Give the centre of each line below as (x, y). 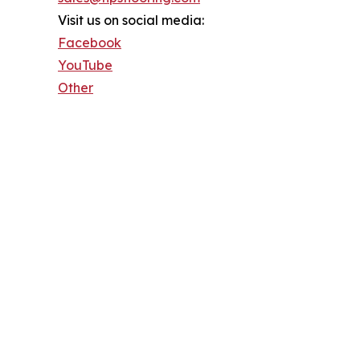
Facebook (90, 42)
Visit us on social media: (131, 20)
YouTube (85, 65)
